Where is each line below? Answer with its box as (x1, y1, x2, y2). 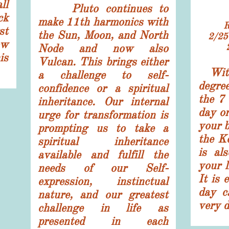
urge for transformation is (38, 108, 168, 122)
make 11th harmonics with (38, 15, 168, 29)
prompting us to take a (38, 121, 168, 135)
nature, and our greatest (38, 188, 168, 201)
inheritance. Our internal (38, 95, 168, 108)
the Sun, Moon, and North (38, 28, 168, 42)
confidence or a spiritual (38, 81, 168, 95)
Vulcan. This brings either (38, 55, 168, 68)
